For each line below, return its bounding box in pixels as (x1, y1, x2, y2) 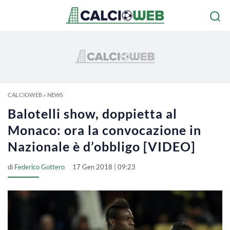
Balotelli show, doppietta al (8, 106, 177, 121)
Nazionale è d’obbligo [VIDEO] (8, 139, 196, 154)
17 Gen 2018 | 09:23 (72, 163, 136, 171)
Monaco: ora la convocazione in (8, 122, 201, 138)
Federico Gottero (14, 163, 65, 171)
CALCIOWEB (8, 91, 42, 98)
